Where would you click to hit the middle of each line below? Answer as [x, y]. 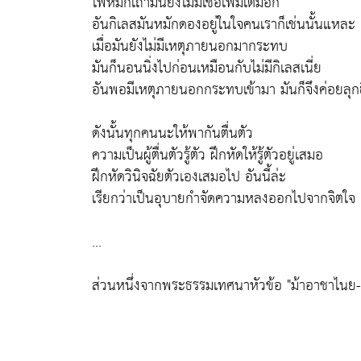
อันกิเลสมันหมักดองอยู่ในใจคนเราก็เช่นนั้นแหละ [224, 25]
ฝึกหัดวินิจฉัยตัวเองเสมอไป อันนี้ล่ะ [189, 177]
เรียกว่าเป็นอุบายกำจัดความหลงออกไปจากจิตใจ [224, 199]
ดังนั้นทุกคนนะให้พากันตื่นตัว [172, 133]
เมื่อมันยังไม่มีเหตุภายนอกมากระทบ [190, 46]
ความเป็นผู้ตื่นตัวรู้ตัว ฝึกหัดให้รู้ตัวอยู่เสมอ [207, 155]
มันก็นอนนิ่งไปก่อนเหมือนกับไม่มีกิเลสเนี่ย [207, 68]
